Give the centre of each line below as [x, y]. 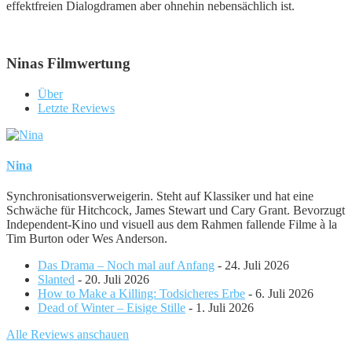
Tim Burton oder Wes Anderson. [87, 239]
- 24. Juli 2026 [253, 266]
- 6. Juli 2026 [281, 294]
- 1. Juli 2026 [221, 308]
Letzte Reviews [76, 108]
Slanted [56, 280]
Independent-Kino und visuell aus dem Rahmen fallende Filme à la [172, 225]
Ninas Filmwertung [68, 63]
